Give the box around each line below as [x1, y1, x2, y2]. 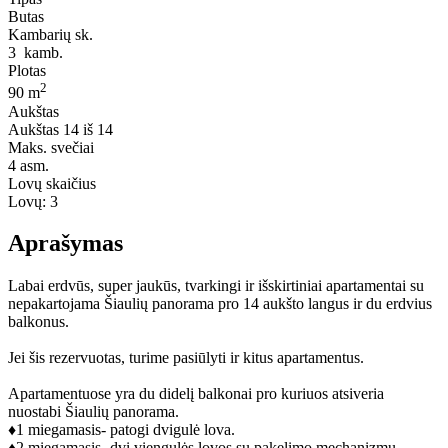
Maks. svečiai [8, 138, 94, 156]
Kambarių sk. [8, 26, 93, 44]
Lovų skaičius [8, 174, 96, 192]
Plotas [8, 62, 46, 80]
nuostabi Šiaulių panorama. [8, 403, 179, 421]
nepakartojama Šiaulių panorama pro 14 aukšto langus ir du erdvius [8, 295, 432, 313]
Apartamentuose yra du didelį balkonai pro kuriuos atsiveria [8, 385, 384, 403]
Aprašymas [8, 230, 123, 257]
